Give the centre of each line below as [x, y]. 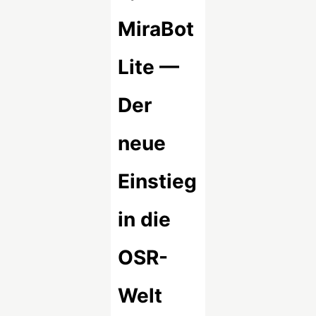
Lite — [149, 67]
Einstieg [158, 181]
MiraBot [156, 29]
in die [145, 219]
